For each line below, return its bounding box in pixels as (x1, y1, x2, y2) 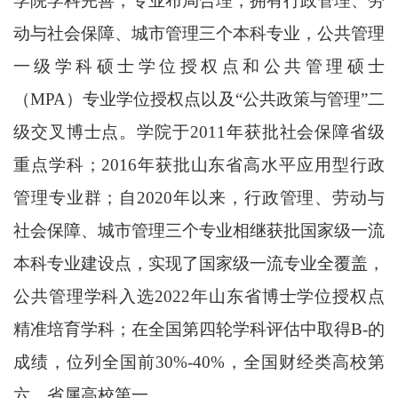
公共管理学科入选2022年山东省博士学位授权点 (13, 287, 385, 306)
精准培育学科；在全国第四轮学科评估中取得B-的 (13, 320, 385, 339)
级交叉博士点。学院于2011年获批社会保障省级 (13, 123, 385, 142)
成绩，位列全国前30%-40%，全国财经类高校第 (13, 353, 385, 372)
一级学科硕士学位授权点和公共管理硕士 (13, 57, 385, 76)
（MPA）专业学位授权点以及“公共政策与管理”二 (13, 90, 385, 109)
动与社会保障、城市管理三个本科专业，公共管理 (13, 24, 385, 44)
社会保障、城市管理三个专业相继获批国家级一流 (13, 221, 385, 241)
